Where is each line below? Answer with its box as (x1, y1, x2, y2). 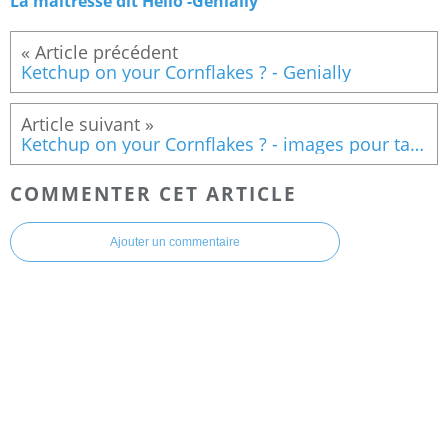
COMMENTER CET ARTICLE (10, 180, 297, 206)
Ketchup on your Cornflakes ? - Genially (21, 59, 351, 84)
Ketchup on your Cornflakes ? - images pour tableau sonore (410, 131, 424, 156)
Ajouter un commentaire (110, 235, 240, 250)
